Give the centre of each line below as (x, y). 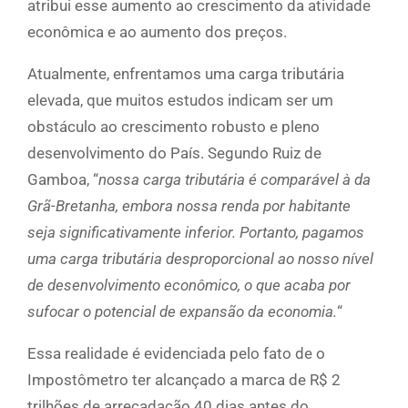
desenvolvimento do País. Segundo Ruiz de (174, 153)
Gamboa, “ (63, 180)
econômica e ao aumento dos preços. (157, 32)
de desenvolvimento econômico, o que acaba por (189, 286)
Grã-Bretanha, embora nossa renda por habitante (189, 206)
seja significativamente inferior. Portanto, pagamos (196, 233)
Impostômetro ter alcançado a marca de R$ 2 (184, 380)
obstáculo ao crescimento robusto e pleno (173, 127)
